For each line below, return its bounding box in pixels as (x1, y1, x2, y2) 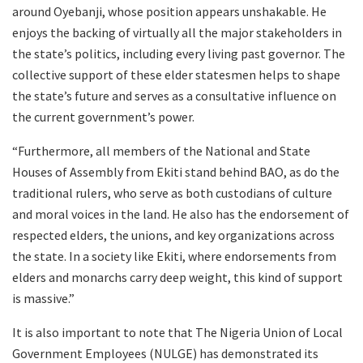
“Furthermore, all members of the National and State (12, 142, 310, 159)
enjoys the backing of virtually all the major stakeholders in (12, 23, 342, 41)
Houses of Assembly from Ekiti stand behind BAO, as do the (12, 163, 340, 180)
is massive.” (12, 289, 75, 306)
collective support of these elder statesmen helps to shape (12, 66, 340, 83)
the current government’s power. (12, 108, 194, 125)
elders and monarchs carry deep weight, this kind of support (12, 268, 343, 285)
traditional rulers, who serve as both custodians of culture (12, 184, 332, 201)
